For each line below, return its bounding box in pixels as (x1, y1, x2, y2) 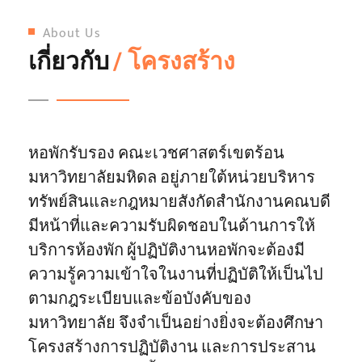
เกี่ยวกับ (28, 44, 109, 81)
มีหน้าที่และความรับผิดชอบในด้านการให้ (28, 213, 315, 241)
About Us (43, 23, 101, 45)
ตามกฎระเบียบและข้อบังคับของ (28, 285, 251, 314)
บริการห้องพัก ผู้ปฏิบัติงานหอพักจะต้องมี (28, 237, 305, 265)
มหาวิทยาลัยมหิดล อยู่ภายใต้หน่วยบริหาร (28, 164, 315, 192)
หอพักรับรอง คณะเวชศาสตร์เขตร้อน (28, 140, 284, 168)
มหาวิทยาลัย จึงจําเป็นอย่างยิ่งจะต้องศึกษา (28, 309, 323, 338)
